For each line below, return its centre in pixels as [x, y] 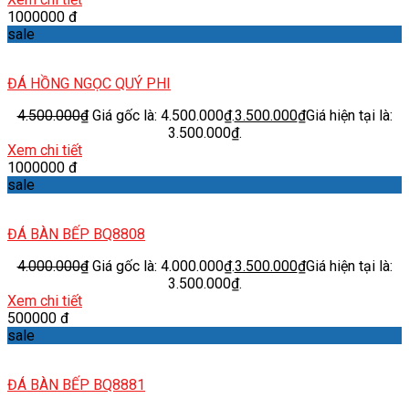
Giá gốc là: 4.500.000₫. [163, 115]
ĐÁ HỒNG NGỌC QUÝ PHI [89, 83]
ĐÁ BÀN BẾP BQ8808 [76, 234]
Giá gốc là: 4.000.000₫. [163, 266]
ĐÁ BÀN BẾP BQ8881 [76, 384]
